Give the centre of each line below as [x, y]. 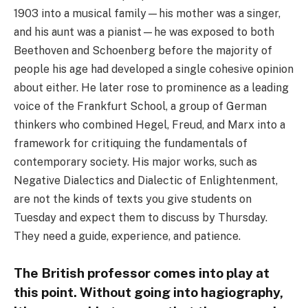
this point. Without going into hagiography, [148, 292]
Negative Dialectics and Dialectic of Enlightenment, [146, 180]
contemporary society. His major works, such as [135, 162]
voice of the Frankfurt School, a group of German [140, 106]
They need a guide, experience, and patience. [127, 236]
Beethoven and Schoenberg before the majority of [143, 50]
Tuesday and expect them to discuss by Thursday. [141, 217]
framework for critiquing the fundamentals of [131, 143]
